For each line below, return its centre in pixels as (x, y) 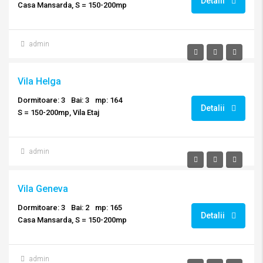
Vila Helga (39, 81)
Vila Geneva (43, 189)
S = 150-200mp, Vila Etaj (58, 112)
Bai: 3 (80, 100)
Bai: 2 (80, 208)
